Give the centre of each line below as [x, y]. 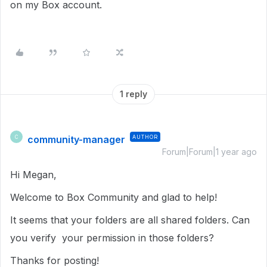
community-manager [76, 139]
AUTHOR [145, 137]
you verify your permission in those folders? [114, 238]
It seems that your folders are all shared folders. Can [130, 220]
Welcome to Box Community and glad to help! [114, 197]
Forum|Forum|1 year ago [209, 152]
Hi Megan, [35, 175]
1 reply [133, 94]
